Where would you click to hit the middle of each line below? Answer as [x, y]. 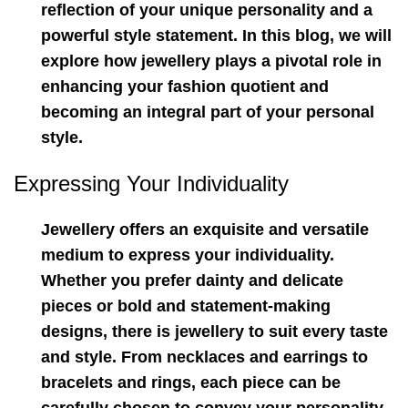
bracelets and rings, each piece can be [191, 382]
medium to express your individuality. [188, 255]
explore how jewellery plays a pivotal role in [211, 61]
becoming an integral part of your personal [208, 112]
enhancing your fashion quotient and [185, 87]
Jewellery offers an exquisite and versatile [205, 229]
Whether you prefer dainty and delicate [192, 280]
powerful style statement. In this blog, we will [216, 36]
